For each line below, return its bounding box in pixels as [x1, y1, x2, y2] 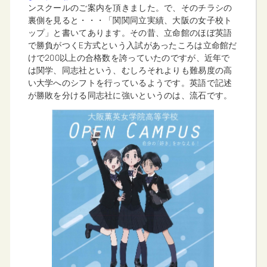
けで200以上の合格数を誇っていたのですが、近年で [27, 51, 230, 63]
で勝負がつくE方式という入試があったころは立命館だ [27, 39, 237, 51]
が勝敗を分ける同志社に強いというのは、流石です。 [27, 89, 232, 101]
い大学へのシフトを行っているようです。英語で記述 [27, 76, 232, 88]
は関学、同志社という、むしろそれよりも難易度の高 [27, 64, 232, 76]
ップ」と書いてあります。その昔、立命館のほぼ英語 [27, 26, 232, 38]
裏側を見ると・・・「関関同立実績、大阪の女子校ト [27, 14, 232, 26]
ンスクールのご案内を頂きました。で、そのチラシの [27, 1, 232, 13]
